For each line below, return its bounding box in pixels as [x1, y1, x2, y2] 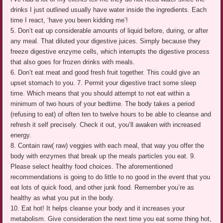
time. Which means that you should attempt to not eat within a [10, 89, 190, 97]
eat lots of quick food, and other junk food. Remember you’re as [10, 183, 195, 191]
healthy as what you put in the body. [10, 194, 115, 202]
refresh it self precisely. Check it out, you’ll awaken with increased [10, 120, 201, 128]
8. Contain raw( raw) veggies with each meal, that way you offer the [10, 141, 205, 149]
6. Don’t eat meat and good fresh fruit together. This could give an [10, 68, 200, 76]
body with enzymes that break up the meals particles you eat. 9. [10, 152, 196, 160]
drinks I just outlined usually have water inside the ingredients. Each [10, 5, 207, 13]
